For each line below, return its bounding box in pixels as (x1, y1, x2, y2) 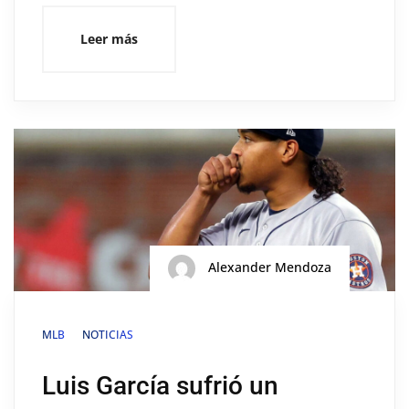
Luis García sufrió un (42, 370, 278, 401)
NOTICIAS (82, 326, 133, 342)
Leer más (80, 29, 138, 47)
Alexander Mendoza (204, 257, 331, 276)
